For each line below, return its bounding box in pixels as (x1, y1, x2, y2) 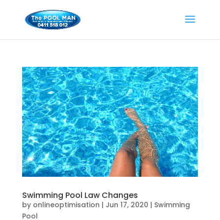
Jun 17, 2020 (105, 199, 148, 210)
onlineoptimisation (32, 199, 100, 210)
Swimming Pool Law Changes (22, 189, 138, 201)
